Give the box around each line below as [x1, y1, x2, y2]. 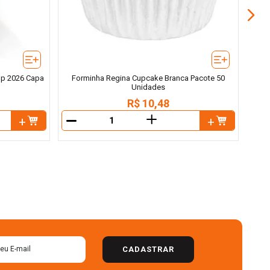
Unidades [131, 83, 165, 92]
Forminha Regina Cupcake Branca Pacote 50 [71, 74, 225, 83]
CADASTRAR [122, 244, 174, 254]
